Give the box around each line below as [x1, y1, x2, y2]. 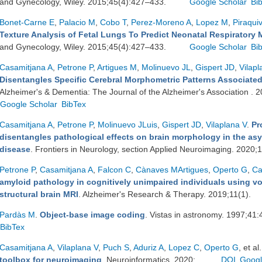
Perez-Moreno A [131, 18, 191, 27]
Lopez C [168, 243, 199, 252]
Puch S [103, 243, 129, 252]
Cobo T [100, 18, 126, 27]
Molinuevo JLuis [98, 120, 157, 129]
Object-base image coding [40, 210, 145, 219]
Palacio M [59, 18, 95, 27]
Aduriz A [133, 243, 164, 252]
